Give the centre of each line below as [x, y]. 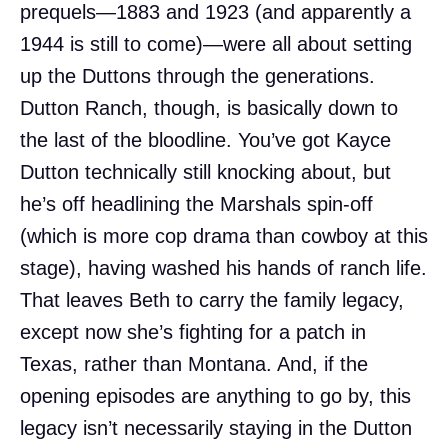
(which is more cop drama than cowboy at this [224, 235]
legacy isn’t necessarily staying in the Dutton [216, 427]
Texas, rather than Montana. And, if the [194, 363]
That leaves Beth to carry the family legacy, [212, 299]
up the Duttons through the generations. [197, 75]
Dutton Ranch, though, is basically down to [209, 107]
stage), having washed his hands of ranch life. [223, 267]
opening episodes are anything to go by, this [215, 395]
